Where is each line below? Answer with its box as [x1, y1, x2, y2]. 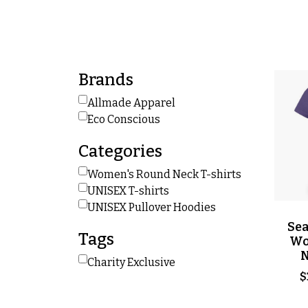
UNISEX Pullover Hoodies [87, 201, 216, 214]
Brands [78, 70, 133, 89]
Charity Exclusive [87, 256, 175, 269]
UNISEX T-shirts [87, 184, 169, 197]
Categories [78, 142, 162, 161]
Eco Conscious [87, 113, 160, 126]
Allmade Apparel [87, 96, 175, 109]
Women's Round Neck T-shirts [87, 168, 241, 181]
